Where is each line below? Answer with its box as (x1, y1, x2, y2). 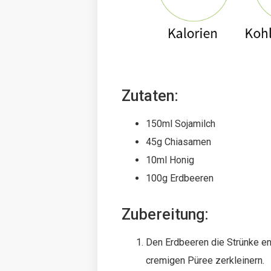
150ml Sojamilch (146, 118, 216, 130)
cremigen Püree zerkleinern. (146, 255, 265, 267)
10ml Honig (146, 154, 195, 166)
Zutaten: (122, 87, 179, 105)
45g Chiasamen (146, 136, 212, 148)
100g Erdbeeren (146, 172, 214, 184)
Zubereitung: (122, 206, 209, 224)
